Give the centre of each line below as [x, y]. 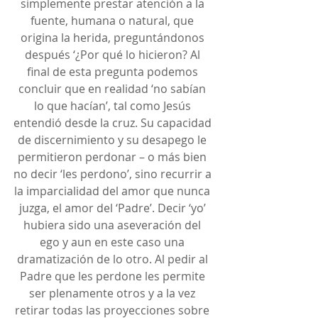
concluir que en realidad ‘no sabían [114, 88]
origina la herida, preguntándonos [114, 37]
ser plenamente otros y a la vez [114, 293]
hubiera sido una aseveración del [114, 225]
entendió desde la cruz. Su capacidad [114, 122]
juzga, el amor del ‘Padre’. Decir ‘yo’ [114, 208]
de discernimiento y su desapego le [114, 139]
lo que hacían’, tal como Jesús [114, 105]
